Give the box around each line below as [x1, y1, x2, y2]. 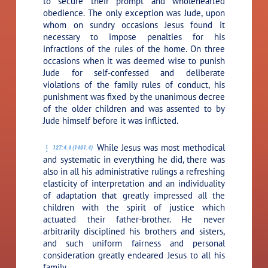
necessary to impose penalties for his [43, 31, 225, 42]
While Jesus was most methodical [94, 141, 225, 153]
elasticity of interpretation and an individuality [43, 177, 225, 189]
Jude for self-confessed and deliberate [43, 66, 225, 78]
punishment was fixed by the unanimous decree [43, 90, 225, 102]
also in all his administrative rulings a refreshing [43, 165, 225, 177]
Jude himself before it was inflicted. [43, 114, 179, 126]
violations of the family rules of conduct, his [43, 78, 225, 90]
